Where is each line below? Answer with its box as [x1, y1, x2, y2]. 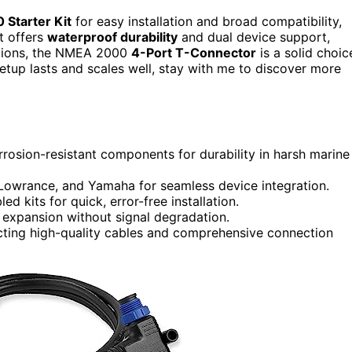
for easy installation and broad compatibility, [71, 13, 342, 29]
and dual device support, [178, 28, 330, 45]
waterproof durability [47, 28, 178, 45]
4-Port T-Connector [131, 44, 256, 60]
